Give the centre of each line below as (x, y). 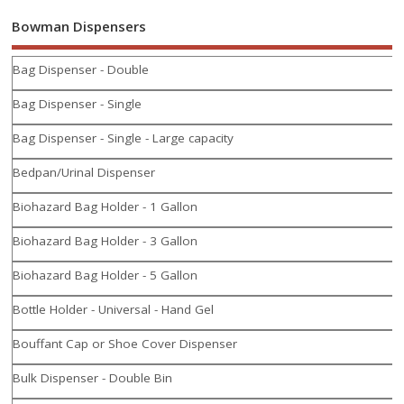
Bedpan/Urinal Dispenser (84, 173)
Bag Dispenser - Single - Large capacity (124, 138)
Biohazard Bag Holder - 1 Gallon (106, 207)
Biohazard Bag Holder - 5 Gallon (106, 275)
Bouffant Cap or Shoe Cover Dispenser (125, 344)
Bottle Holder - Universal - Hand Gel (114, 310)
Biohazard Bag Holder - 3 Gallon (106, 241)
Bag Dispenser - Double (81, 70)
